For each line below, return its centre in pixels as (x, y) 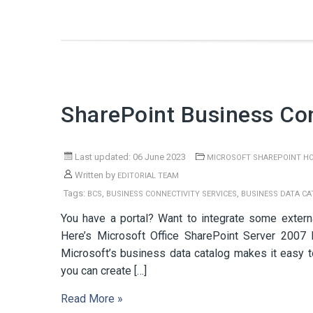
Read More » (92, 299)
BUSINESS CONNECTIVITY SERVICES (172, 194)
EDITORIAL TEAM (148, 176)
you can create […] (104, 271)
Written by (95, 175)
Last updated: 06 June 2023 (129, 157)
